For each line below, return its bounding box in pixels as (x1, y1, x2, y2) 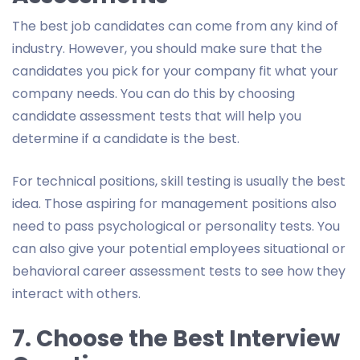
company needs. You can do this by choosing (12, 84, 295, 103)
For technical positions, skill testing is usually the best (12, 171, 346, 190)
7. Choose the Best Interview (12, 322, 340, 354)
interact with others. (12, 284, 141, 303)
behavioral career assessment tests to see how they (12, 261, 346, 280)
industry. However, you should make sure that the (12, 39, 322, 58)
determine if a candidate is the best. (12, 129, 239, 148)
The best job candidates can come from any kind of (12, 16, 338, 35)
